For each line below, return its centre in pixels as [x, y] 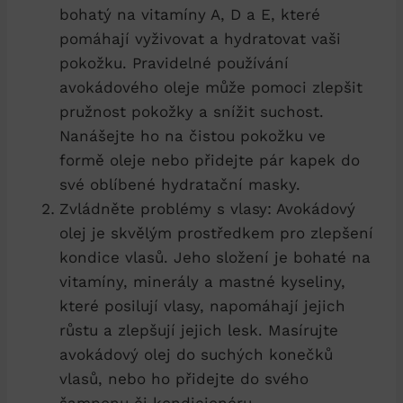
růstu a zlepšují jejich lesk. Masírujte [199, 331]
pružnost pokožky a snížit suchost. [192, 112]
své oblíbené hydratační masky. [180, 185]
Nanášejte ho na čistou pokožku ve [193, 136]
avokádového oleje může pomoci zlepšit [211, 88]
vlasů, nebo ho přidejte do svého [184, 379]
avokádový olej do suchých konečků [196, 355]
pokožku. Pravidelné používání [174, 63]
